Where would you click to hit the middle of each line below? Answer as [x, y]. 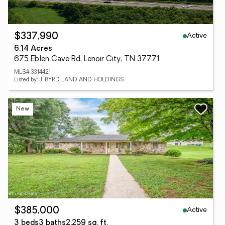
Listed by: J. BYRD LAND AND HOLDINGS [69, 80]
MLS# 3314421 [32, 73]
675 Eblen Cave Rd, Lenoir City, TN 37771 [87, 60]
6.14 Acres [33, 49]
